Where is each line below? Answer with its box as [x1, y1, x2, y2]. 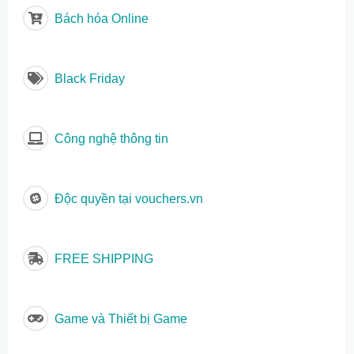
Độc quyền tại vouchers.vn [51, 192, 203, 206]
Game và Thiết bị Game [51, 312, 187, 326]
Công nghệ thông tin [51, 132, 168, 146]
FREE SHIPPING [51, 252, 153, 266]
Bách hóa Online [51, 12, 149, 26]
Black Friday [51, 72, 125, 86]
